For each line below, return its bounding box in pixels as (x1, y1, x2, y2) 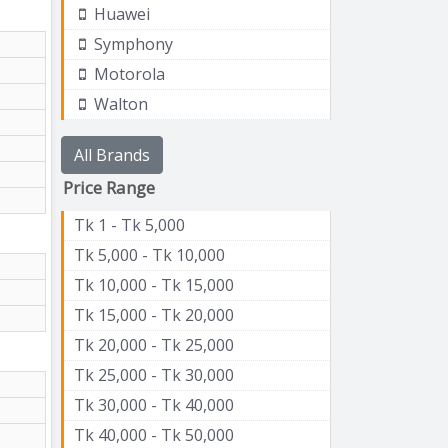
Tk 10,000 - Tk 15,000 (74, 273, 234, 296)
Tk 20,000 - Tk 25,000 (74, 333, 234, 356)
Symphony (90, 32, 173, 55)
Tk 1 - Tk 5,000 (74, 213, 185, 236)
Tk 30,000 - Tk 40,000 (74, 393, 234, 416)
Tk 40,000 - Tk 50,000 (74, 423, 234, 446)
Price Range (63, 175, 155, 199)
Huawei (90, 2, 150, 25)
